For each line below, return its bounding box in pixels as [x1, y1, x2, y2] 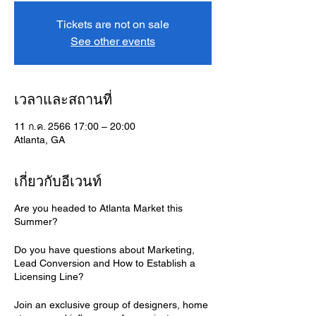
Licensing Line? [14, 271, 84, 282]
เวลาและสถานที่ [14, 91, 112, 108]
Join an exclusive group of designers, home [14, 299, 208, 310]
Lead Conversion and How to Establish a [14, 257, 195, 269]
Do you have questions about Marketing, [14, 244, 195, 255]
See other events [71, 35, 155, 48]
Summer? [14, 216, 58, 227]
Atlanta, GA [14, 134, 65, 145]
